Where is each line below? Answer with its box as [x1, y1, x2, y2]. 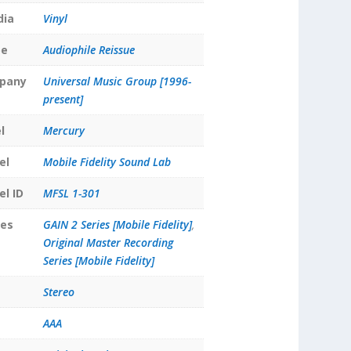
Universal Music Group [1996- [42, 74, 191, 89]
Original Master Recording [42, 235, 173, 251]
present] [42, 92, 83, 107]
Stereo [42, 284, 74, 300]
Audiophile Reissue [42, 42, 135, 58]
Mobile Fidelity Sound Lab [42, 154, 171, 170]
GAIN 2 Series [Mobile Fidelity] [42, 217, 192, 233]
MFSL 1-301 [42, 186, 100, 201]
